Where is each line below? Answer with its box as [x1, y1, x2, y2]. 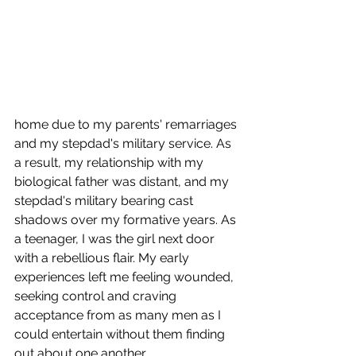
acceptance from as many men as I [14, 308, 224, 323]
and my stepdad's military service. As [14, 136, 234, 152]
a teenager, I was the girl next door [14, 231, 218, 247]
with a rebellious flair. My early [14, 250, 192, 266]
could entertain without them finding [14, 327, 228, 342]
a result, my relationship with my [14, 155, 207, 171]
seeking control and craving [14, 288, 180, 304]
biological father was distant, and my [14, 174, 232, 190]
